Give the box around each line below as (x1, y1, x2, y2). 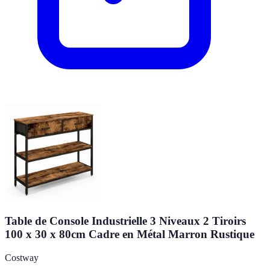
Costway (5, 252, 39, 263)
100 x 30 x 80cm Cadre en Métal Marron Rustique (5, 227, 254, 240)
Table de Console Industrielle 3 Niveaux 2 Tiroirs (5, 214, 246, 227)
